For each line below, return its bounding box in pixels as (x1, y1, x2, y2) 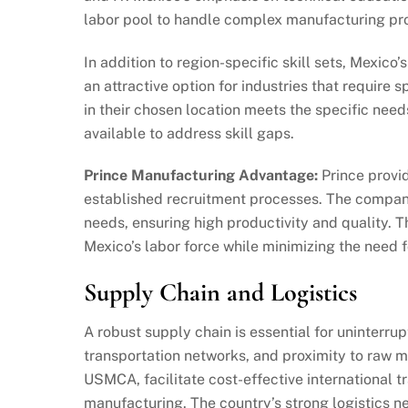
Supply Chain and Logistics (84, 277, 357, 309)
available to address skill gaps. (84, 124, 294, 142)
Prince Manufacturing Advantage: (84, 167, 318, 185)
